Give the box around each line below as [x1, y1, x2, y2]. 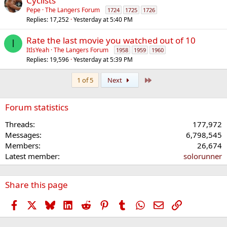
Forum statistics [5, 101, 68, 113]
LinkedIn [72, 199, 103, 209]
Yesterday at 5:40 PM [73, 15, 133, 24]
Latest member [5, 151, 58, 161]
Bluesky [54, 199, 82, 209]
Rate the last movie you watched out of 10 [26, 34, 196, 46]
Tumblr [127, 199, 152, 209]
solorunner [183, 151, 222, 161]
